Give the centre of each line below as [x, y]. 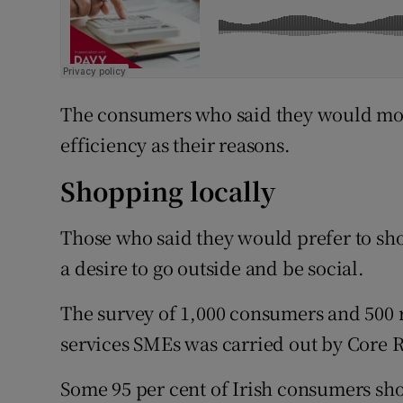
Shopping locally [168, 191]
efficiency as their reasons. [175, 145]
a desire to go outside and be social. [212, 268]
